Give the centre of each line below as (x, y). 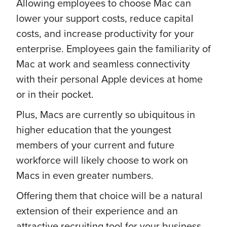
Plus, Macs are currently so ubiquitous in (106, 114)
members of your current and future (95, 145)
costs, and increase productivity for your (105, 33)
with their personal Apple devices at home (109, 79)
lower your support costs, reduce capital (105, 18)
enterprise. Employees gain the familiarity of (113, 48)
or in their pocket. (55, 94)
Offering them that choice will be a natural (109, 195)
